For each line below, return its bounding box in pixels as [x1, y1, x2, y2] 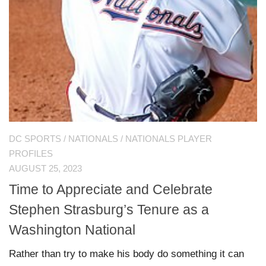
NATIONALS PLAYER [125, 134, 212, 144]
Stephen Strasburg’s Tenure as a [9, 201, 209, 217]
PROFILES [9, 149, 53, 159]
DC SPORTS [9, 134, 61, 144]
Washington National [9, 221, 135, 237]
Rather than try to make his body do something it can [9, 248, 244, 259]
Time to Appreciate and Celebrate [9, 181, 213, 197]
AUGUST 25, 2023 [9, 164, 82, 174]
